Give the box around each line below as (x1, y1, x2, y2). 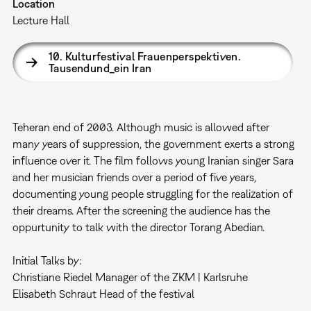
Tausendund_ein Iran (48, 62, 152, 75)
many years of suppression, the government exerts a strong (12, 137, 294, 151)
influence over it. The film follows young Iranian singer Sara (12, 154, 294, 167)
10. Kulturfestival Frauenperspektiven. (48, 50, 242, 63)
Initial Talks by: (12, 254, 81, 267)
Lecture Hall (12, 14, 69, 27)
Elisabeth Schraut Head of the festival (12, 287, 194, 301)
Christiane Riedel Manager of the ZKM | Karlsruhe (12, 271, 248, 284)
